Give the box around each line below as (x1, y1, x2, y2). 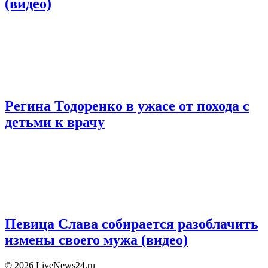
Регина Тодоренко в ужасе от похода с (5, 98, 249, 114)
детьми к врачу (5, 114, 105, 130)
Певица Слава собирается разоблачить (5, 216, 258, 232)
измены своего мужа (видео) (5, 232, 188, 248)
